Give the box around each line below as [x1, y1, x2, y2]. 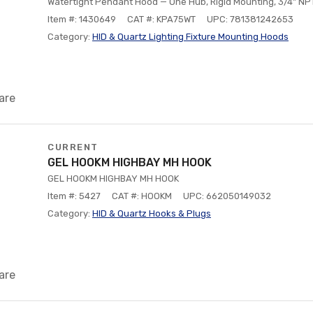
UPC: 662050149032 [183, 191, 271, 201]
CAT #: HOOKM [112, 191, 172, 201]
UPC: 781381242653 [207, 14, 293, 24]
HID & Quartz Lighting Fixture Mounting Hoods [92, 31, 289, 42]
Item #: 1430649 [48, 14, 116, 24]
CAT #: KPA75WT [127, 14, 196, 24]
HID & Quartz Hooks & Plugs [92, 208, 211, 219]
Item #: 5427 [48, 191, 101, 201]
